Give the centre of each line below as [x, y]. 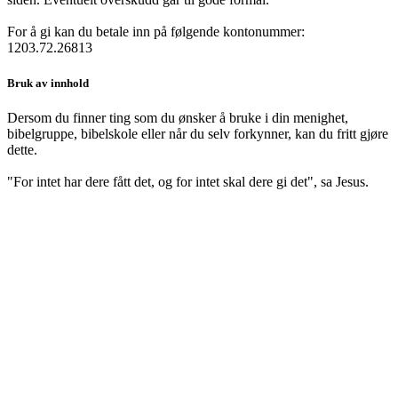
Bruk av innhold [48, 83]
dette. [24, 149]
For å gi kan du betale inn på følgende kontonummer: [156, 32]
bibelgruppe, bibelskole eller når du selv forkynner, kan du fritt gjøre [198, 133]
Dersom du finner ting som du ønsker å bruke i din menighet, [178, 117]
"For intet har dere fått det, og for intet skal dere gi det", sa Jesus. [188, 181]
